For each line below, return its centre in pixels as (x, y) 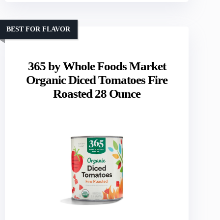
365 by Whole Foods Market (97, 66)
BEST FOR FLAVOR (38, 29)
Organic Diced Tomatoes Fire (97, 80)
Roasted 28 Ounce (97, 94)
